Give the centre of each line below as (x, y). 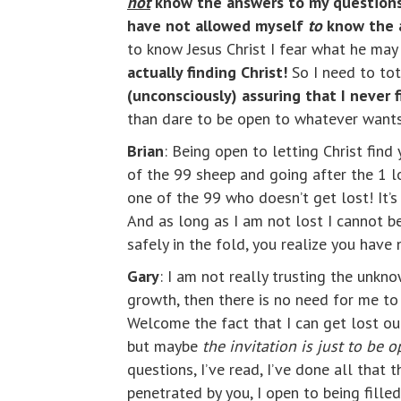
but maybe (165, 346)
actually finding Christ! (207, 73)
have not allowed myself (218, 26)
